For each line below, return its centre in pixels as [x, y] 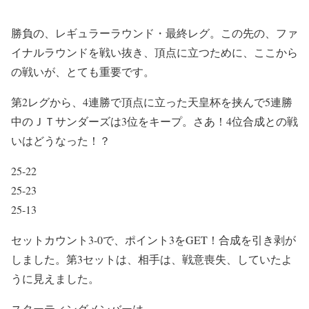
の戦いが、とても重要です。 [83, 71]
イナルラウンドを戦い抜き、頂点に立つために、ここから [154, 52]
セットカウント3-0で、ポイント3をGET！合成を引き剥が [153, 240]
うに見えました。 [55, 278]
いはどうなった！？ [61, 140]
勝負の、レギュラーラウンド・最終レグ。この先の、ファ [154, 33]
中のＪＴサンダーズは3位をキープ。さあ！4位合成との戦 [154, 121]
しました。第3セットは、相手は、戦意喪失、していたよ [152, 259]
